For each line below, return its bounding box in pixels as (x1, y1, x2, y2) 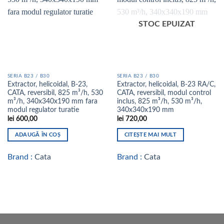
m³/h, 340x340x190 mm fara (7, 97, 97, 105)
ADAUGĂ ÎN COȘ (14, 132, 61, 138)
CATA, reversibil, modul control (116, 89, 211, 96)
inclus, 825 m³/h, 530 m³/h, (116, 97, 202, 105)
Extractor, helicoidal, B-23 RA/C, (116, 80, 215, 88)
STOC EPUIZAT (138, 20, 195, 28)
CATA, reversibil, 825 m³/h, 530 (7, 89, 103, 96)
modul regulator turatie (7, 106, 79, 113)
